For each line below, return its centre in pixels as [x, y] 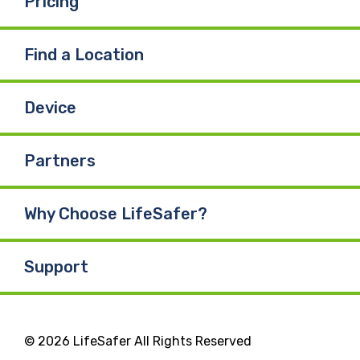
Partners [60, 160]
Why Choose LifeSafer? [116, 213]
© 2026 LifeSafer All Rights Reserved [138, 341]
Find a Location [84, 54]
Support [56, 266]
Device [50, 107]
